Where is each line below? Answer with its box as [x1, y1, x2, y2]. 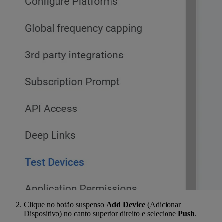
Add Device [106, 200, 145, 209]
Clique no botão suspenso [24, 200, 106, 209]
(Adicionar [145, 200, 181, 209]
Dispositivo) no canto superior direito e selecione [24, 209, 178, 218]
